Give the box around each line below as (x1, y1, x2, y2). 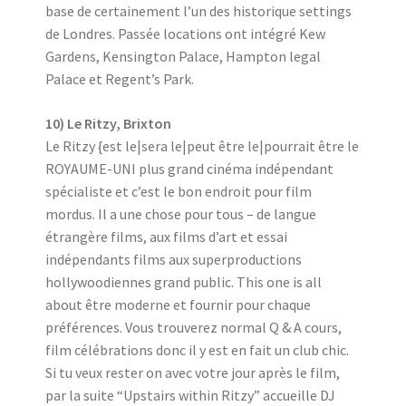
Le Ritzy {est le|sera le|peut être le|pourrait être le (45, 137, 359, 155)
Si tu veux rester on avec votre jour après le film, (45, 363, 340, 382)
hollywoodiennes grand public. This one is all (45, 273, 322, 291)
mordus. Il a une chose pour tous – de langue (45, 205, 316, 223)
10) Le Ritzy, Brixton (45, 114, 171, 132)
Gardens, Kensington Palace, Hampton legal (45, 47, 321, 65)
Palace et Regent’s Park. (45, 70, 194, 88)
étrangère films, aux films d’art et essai (45, 227, 287, 246)
